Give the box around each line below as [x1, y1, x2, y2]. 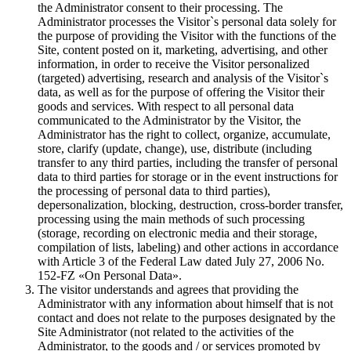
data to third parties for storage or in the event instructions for [38, 170, 338, 184]
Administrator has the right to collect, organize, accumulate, [38, 128, 331, 142]
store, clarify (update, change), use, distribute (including [38, 142, 312, 156]
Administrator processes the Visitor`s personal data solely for [38, 15, 336, 29]
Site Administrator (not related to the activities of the [38, 325, 294, 339]
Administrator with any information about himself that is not [38, 297, 333, 311]
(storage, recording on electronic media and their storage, [38, 226, 317, 241]
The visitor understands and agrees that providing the [38, 283, 299, 297]
